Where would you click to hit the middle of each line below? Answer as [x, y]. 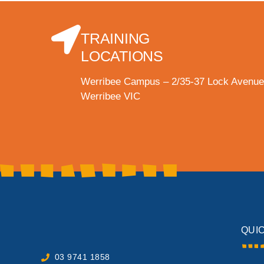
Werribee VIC [110, 97]
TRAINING [115, 39]
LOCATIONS [122, 56]
